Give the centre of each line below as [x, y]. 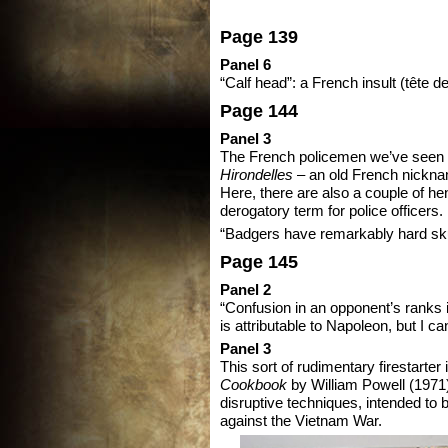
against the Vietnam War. [301, 421]
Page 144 [259, 111]
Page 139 [259, 37]
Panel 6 [245, 65]
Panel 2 [245, 290]
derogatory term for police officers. [331, 211]
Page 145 [259, 262]
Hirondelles [256, 175]
